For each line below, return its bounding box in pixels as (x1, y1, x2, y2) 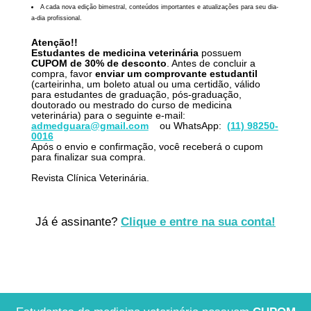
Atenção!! (31, 37, 78, 48)
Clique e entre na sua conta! (121, 215, 276, 228)
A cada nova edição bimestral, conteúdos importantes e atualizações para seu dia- (40, 3, 278, 11)
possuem (198, 47, 242, 58)
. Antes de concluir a (166, 58, 255, 69)
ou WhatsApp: (159, 120, 224, 131)
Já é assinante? (35, 215, 121, 228)
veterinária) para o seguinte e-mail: (31, 110, 188, 121)
